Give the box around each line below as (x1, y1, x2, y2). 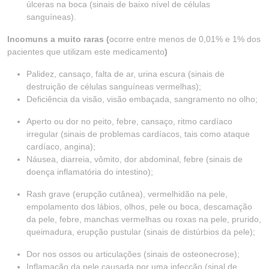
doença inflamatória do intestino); (26, 167, 153, 177)
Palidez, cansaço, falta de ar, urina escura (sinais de (26, 69, 225, 79)
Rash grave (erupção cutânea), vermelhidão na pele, (26, 189, 228, 199)
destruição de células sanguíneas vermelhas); (26, 82, 201, 91)
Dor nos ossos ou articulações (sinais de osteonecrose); (26, 249, 240, 259)
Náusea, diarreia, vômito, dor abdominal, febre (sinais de (26, 154, 243, 164)
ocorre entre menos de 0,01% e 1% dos (109, 34, 261, 44)
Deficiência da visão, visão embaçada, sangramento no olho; (26, 94, 258, 104)
